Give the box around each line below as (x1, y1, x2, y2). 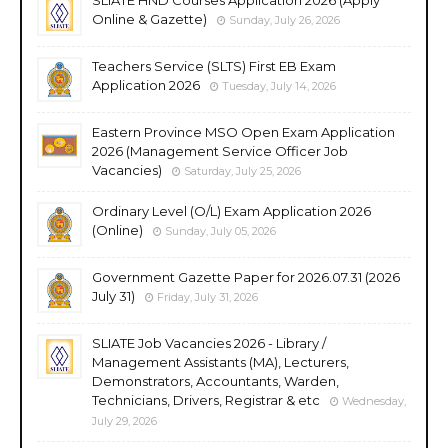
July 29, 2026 (92, 413, 157, 428)
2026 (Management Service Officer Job (92, 142, 348, 159)
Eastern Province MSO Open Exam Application (92, 123, 395, 140)
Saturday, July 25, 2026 (184, 163, 301, 178)
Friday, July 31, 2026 (157, 289, 258, 304)
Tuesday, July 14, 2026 (222, 78, 336, 93)
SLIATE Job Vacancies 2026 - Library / (92, 334, 326, 351)
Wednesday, (342, 393, 406, 408)
